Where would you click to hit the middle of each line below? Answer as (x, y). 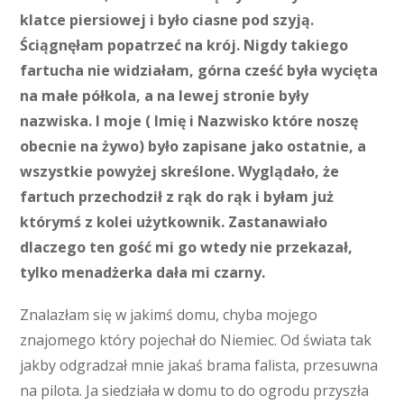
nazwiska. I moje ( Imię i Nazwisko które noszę (189, 120)
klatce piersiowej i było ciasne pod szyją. (167, 19)
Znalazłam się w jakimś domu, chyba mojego (169, 315)
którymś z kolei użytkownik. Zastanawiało (174, 221)
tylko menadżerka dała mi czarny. (143, 272)
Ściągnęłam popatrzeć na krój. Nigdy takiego (184, 45)
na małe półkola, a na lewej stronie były (165, 95)
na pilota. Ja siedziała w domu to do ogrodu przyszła (195, 390)
